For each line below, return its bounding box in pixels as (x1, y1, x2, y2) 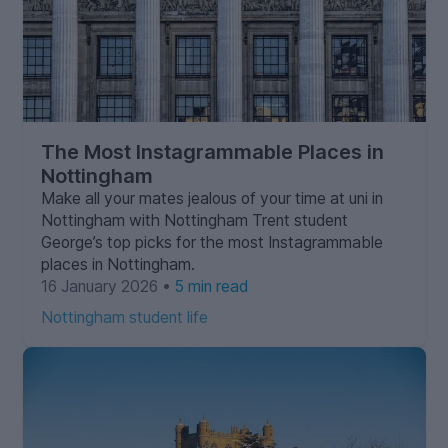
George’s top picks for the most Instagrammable (40, 232, 383, 252)
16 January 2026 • (40, 276, 175, 296)
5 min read (174, 276, 248, 296)
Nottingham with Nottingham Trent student (40, 210, 348, 230)
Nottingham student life (40, 307, 208, 327)
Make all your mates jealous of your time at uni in (40, 188, 383, 208)
